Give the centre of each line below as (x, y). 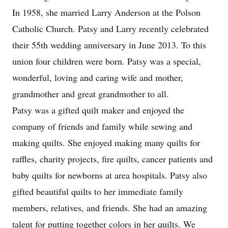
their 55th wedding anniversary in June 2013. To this (109, 45)
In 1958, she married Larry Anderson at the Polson (106, 12)
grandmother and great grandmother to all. (91, 94)
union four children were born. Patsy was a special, (107, 61)
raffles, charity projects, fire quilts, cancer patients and (112, 159)
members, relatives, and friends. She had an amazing (110, 208)
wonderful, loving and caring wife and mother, (98, 77)
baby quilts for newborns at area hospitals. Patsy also (110, 175)
